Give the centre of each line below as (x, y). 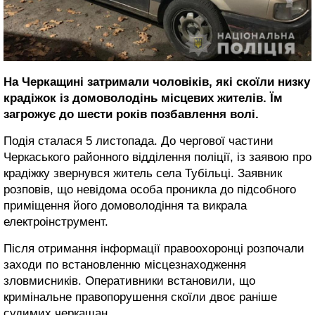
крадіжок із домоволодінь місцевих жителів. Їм (143, 98)
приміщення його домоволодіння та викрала (125, 205)
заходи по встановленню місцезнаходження (125, 264)
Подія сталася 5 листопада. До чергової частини (139, 141)
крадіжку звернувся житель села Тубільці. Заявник (143, 173)
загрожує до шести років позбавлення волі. (133, 114)
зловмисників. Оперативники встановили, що (129, 281)
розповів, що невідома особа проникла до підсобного (150, 189)
